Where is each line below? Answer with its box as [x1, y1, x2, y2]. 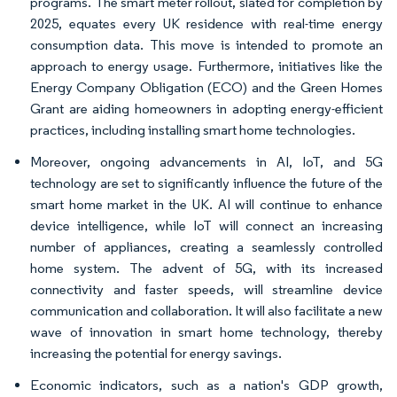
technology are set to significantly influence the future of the [30, 175, 383, 191]
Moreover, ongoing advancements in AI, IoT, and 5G [30, 153, 383, 170]
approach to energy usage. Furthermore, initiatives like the [30, 58, 383, 74]
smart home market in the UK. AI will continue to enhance [30, 196, 383, 213]
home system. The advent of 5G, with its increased [30, 260, 383, 276]
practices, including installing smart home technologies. [30, 121, 355, 138]
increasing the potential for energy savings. [30, 345, 282, 362]
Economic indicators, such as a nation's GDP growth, [30, 377, 383, 393]
